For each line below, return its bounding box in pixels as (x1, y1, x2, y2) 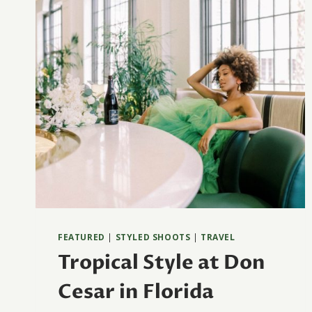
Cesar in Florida (58, 279, 214, 306)
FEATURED (58, 231, 105, 243)
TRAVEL (201, 231, 235, 243)
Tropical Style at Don (58, 249, 265, 276)
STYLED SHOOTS (115, 231, 191, 243)
